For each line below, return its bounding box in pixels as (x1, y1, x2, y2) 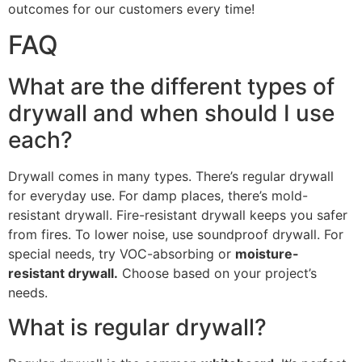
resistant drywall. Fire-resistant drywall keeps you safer (8, 207, 347, 224)
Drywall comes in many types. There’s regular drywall (8, 168, 334, 185)
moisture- (235, 246, 299, 263)
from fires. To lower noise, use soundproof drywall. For (8, 226, 343, 243)
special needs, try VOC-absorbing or (8, 246, 235, 263)
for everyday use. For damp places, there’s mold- (8, 187, 308, 204)
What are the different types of (8, 73, 335, 101)
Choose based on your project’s (118, 265, 317, 282)
